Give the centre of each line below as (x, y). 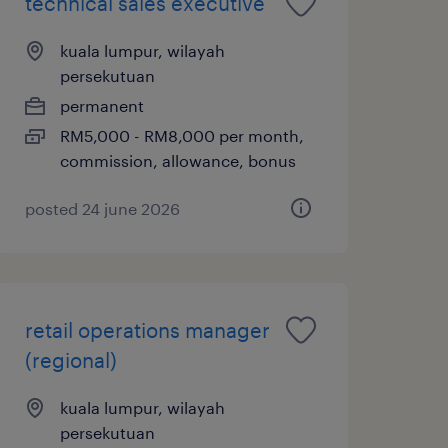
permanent (101, 105)
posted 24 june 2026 (102, 208)
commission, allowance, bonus (177, 160)
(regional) (70, 359)
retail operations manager (147, 329)
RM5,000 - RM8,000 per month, (181, 135)
